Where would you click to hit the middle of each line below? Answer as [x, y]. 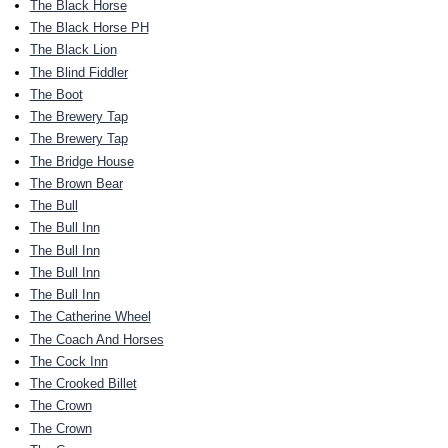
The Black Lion [73, 50]
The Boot [56, 94]
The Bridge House [81, 161]
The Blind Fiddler [78, 72]
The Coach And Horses [96, 339]
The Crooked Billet [83, 384]
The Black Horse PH [89, 28]
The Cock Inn [68, 361]
